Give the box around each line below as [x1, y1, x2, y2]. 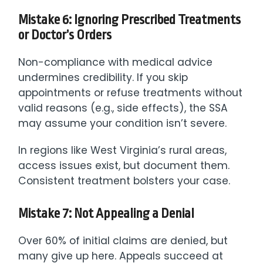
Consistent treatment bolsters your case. [18, 173, 231, 188]
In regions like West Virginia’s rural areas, [18, 143, 227, 157]
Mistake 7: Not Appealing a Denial [18, 205, 195, 221]
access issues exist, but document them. [18, 158, 230, 173]
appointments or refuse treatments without [18, 85, 243, 100]
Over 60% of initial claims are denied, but [18, 233, 228, 248]
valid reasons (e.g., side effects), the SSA [18, 100, 228, 115]
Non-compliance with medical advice [18, 55, 213, 69]
